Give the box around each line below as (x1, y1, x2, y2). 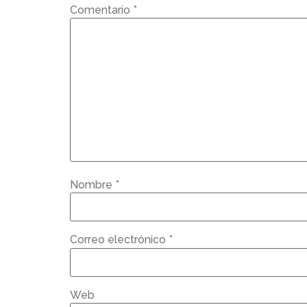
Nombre (70, 178, 115, 192)
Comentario (70, 3, 133, 16)
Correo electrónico (70, 233, 169, 247)
